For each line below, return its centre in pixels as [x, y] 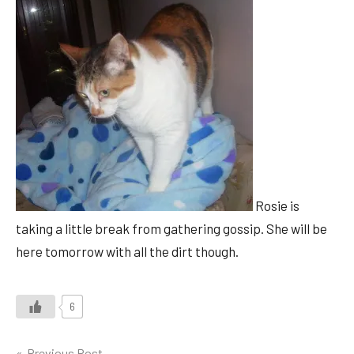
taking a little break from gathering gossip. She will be [171, 229]
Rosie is [276, 206]
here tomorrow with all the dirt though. [127, 252]
